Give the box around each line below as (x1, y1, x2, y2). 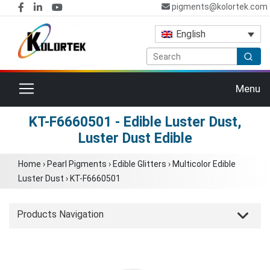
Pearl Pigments (47, 159, 107, 169)
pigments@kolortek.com (169, 2, 268, 12)
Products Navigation (17, 208, 104, 220)
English (176, 28, 206, 40)
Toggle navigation (17, 78, 111, 93)
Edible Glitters (113, 159, 166, 169)
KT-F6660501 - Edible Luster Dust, (28, 113, 242, 130)
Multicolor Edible (172, 159, 236, 169)
